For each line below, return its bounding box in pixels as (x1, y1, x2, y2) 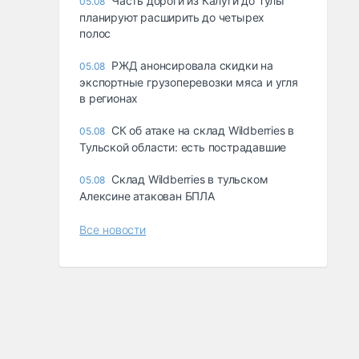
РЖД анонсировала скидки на (111, 58, 273, 73)
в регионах (79, 91, 139, 106)
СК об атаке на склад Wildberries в (111, 123, 295, 138)
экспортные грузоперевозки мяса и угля (79, 75, 298, 90)
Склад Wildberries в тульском (111, 172, 268, 187)
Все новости (79, 223, 147, 237)
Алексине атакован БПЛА (79, 189, 215, 204)
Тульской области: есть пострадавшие (79, 140, 287, 155)
